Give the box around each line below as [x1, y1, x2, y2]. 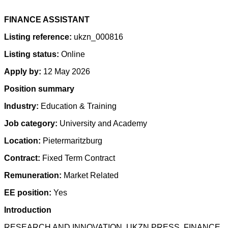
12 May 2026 [41, 67, 90, 76]
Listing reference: [4, 33, 72, 41]
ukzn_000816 [72, 33, 123, 41]
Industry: [4, 102, 41, 110]
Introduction [4, 206, 51, 214]
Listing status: [4, 50, 59, 59]
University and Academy [60, 119, 147, 128]
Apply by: [4, 67, 41, 76]
